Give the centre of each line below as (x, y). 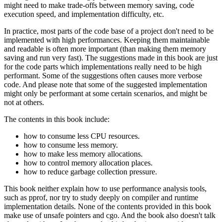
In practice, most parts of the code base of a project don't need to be (109, 31)
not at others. (24, 102)
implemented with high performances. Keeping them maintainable (107, 40)
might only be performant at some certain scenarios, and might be (106, 93)
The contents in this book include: (57, 119)
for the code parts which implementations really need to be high (103, 66)
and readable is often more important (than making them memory (105, 49)
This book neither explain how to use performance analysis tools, (105, 188)
